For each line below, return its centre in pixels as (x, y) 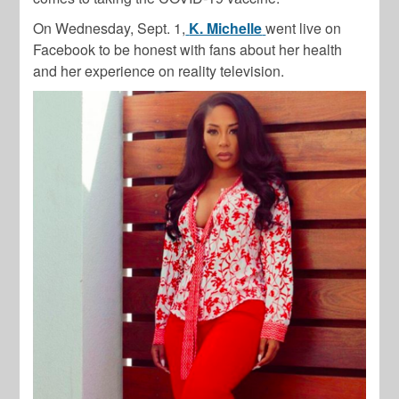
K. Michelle (226, 28)
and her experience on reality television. (159, 70)
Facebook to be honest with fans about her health (188, 49)
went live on (304, 28)
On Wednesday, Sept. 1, (110, 28)
